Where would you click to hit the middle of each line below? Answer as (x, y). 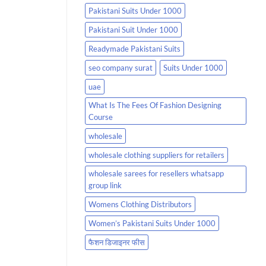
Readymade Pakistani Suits (134, 48)
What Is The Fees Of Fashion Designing (155, 105)
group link (105, 185)
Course (101, 117)
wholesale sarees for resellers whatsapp (156, 173)
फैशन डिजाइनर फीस (117, 242)
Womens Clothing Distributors (140, 204)
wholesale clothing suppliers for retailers (156, 155)
